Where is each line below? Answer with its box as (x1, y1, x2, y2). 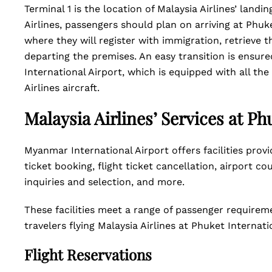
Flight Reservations (24, 245, 152, 264)
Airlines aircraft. (24, 82, 103, 93)
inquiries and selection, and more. (24, 176, 185, 188)
